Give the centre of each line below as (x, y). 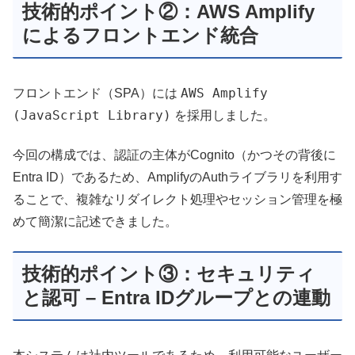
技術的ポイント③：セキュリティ (169, 273)
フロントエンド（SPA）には (97, 93)
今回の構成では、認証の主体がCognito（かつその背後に (174, 155)
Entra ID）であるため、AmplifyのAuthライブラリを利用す (177, 177)
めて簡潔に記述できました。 (95, 222)
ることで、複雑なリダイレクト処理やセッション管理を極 (177, 200)
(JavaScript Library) (92, 115)
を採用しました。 (223, 115)
